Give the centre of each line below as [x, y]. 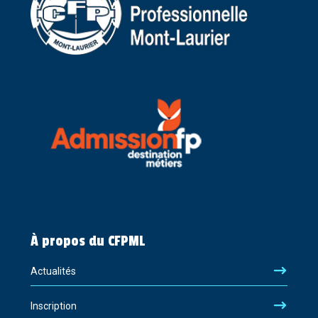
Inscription [53, 306]
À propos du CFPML [87, 242]
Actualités [53, 272]
